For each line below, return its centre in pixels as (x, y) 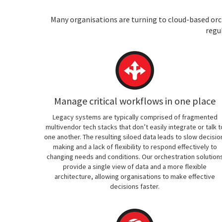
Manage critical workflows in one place (135, 101)
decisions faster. (135, 186)
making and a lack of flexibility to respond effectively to (135, 147)
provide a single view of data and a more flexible (135, 166)
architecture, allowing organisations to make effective (135, 176)
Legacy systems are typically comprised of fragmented (135, 117)
